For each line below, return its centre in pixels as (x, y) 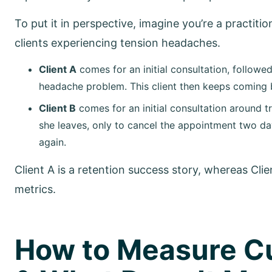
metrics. (38, 189)
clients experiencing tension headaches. (119, 42)
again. (53, 142)
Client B (57, 108)
